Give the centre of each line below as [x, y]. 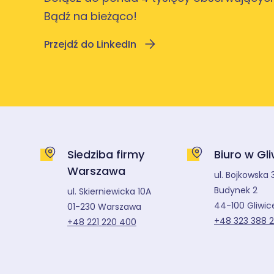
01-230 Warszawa [104, 207]
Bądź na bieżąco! [91, 17]
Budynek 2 [236, 191]
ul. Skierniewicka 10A [109, 192]
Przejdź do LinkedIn [90, 45]
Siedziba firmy [106, 155]
